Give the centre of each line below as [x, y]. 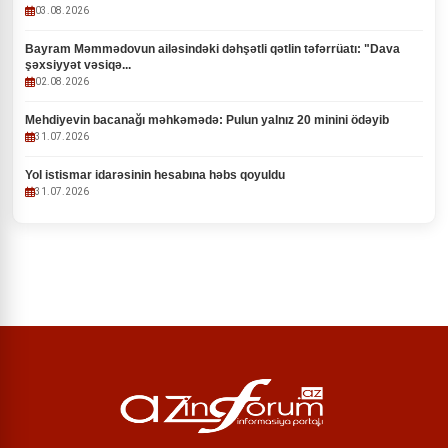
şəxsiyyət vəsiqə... [78, 65]
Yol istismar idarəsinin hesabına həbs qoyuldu [155, 175]
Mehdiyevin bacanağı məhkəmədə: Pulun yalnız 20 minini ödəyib [207, 120]
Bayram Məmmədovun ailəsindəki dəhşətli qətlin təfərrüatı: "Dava [212, 49]
